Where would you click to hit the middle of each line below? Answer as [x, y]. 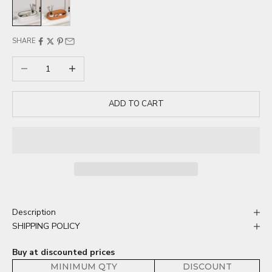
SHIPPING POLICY [46, 226]
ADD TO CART [136, 104]
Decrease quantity [48, 64]
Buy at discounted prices [63, 253]
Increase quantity [93, 64]
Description [34, 212]
